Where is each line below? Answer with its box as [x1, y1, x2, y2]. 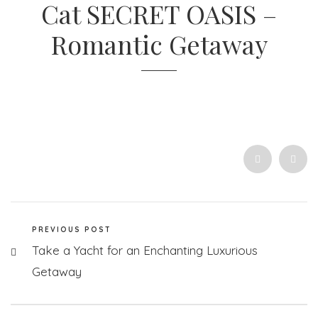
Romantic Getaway [50, 26, 268, 61]
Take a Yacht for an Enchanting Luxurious [32, 242, 258, 258]
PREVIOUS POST [32, 224, 111, 234]
